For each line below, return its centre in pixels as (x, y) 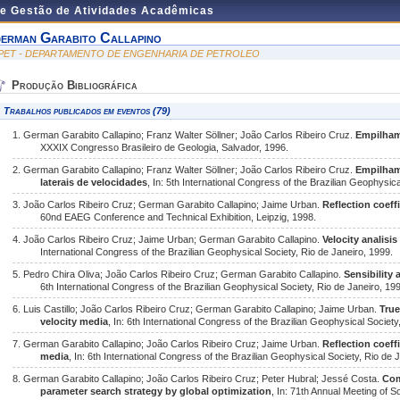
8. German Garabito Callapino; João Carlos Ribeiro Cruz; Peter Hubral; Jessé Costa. (197, 379)
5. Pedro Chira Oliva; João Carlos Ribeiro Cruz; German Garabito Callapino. (178, 274)
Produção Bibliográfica (75, 85)
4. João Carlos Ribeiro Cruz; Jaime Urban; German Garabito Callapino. (167, 239)
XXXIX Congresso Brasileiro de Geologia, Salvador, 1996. (165, 147)
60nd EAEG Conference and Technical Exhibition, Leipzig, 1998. (179, 217)
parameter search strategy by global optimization (156, 391)
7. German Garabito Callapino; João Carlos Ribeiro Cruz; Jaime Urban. (167, 344)
